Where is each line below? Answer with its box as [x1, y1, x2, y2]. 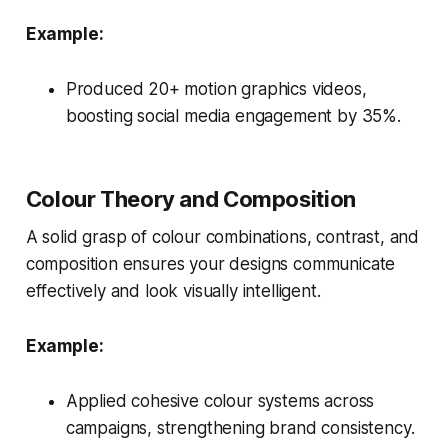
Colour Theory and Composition [25, 185, 356, 212]
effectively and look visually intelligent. [25, 280, 321, 301]
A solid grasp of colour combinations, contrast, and [25, 226, 420, 247]
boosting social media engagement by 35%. [65, 105, 401, 126]
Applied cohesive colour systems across [65, 390, 375, 411]
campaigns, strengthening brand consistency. [65, 417, 415, 438]
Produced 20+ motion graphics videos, [65, 78, 367, 99]
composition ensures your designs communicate [25, 253, 396, 274]
